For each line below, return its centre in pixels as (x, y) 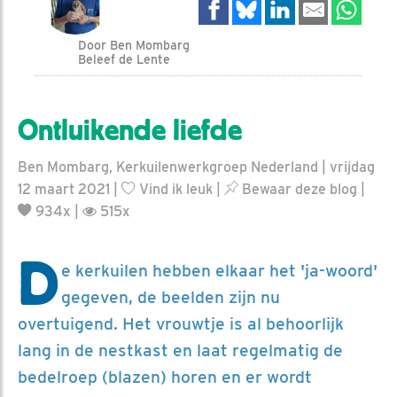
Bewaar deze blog (298, 189)
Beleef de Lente (125, 59)
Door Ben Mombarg (134, 45)
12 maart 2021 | (70, 189)
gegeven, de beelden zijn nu (171, 297)
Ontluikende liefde (130, 130)
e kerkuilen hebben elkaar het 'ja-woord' (219, 270)
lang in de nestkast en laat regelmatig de (180, 350)
